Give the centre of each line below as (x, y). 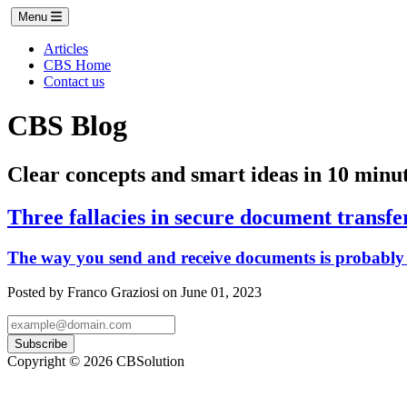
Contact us (74, 81)
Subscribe (41, 344)
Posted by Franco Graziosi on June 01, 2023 (134, 293)
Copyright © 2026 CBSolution (96, 362)
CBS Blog (67, 126)
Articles (66, 49)
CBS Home (77, 65)
